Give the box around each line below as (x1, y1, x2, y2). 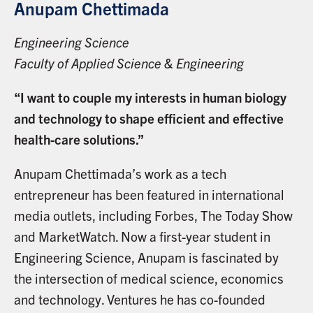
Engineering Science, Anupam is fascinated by (13, 249, 279, 266)
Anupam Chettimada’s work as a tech (13, 165, 226, 182)
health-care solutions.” (13, 131, 144, 148)
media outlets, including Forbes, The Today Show (13, 207, 293, 224)
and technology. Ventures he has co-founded (13, 291, 265, 308)
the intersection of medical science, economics (13, 270, 284, 287)
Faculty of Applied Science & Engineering (13, 54, 244, 72)
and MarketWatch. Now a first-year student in (13, 228, 270, 245)
